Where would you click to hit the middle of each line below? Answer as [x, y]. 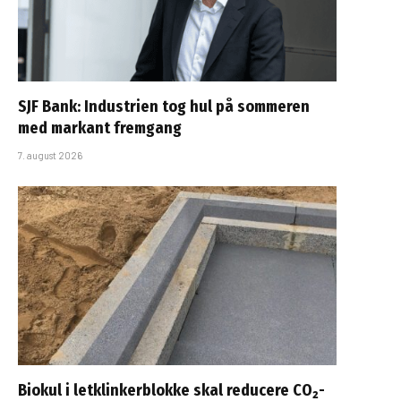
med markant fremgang [100, 128]
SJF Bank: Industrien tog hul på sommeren [164, 107]
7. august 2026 [50, 156]
